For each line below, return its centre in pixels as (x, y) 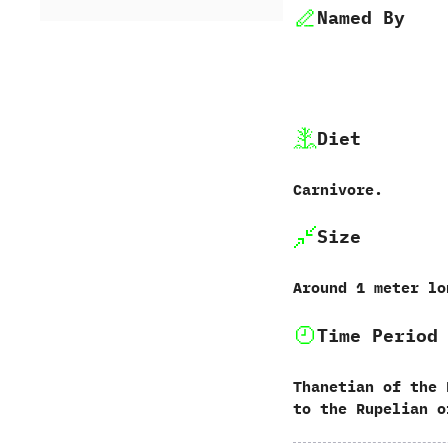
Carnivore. (337, 189)
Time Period (377, 335)
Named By (360, 17)
